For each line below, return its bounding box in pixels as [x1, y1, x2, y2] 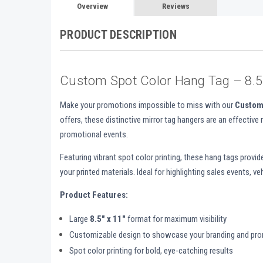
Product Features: [60, 190, 128, 201]
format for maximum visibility [126, 214, 227, 225]
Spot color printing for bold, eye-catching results [69, 245, 234, 257]
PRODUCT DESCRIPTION [60, 28, 177, 42]
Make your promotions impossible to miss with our [60, 100, 235, 111]
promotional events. [60, 129, 128, 140]
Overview [76, 2, 108, 11]
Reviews [162, 2, 190, 11]
